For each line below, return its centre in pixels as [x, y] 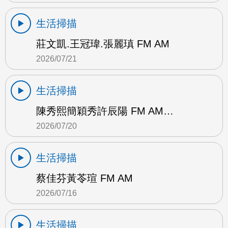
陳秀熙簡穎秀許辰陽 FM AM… [105, 111]
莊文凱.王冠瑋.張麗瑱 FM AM [103, 44]
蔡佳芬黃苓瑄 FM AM [84, 178]
